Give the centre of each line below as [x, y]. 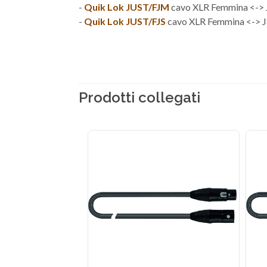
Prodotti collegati [139, 98]
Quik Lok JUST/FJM [127, 7]
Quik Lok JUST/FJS [125, 21]
